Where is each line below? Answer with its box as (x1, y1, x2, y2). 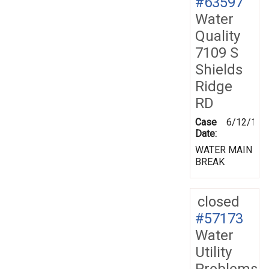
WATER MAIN (195, 144, 252, 156)
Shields (195, 61, 243, 78)
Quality (195, 27, 240, 44)
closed (198, 193, 240, 210)
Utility (195, 243, 232, 261)
